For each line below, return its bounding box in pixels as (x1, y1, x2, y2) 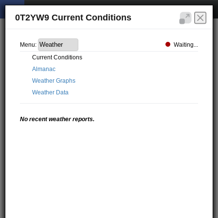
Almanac (32, 65, 56, 73)
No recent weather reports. (20, 115, 95, 123)
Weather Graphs (32, 77, 76, 84)
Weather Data (32, 89, 69, 96)
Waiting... (173, 41, 198, 48)
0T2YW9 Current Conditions (15, 13, 132, 22)
